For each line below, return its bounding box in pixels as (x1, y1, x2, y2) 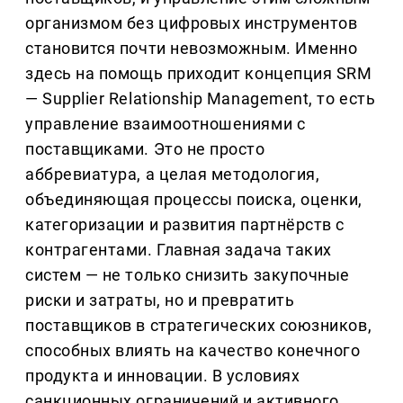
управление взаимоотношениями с (25, 114, 306, 134)
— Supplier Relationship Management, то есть (25, 89, 376, 109)
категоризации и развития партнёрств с (25, 215, 345, 235)
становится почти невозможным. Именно (25, 39, 358, 58)
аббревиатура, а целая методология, (25, 165, 320, 184)
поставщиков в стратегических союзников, (25, 316, 372, 336)
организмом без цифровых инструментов (25, 13, 358, 33)
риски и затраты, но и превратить (25, 291, 295, 310)
